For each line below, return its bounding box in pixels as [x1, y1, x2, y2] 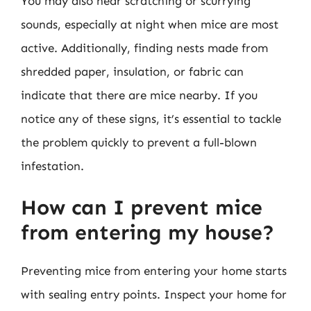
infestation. [21, 158, 84, 173]
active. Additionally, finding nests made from [21, 40, 268, 55]
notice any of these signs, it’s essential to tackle [21, 111, 281, 126]
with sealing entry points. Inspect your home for [21, 287, 287, 301]
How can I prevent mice [21, 195, 262, 220]
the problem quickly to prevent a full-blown [21, 135, 257, 149]
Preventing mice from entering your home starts [21, 264, 287, 278]
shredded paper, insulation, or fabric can [21, 64, 244, 78]
